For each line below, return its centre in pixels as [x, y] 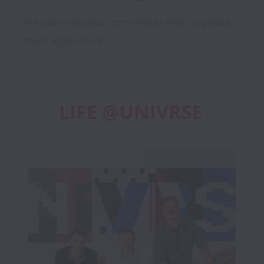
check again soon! [63, 41]
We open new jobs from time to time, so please [127, 22]
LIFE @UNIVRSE [133, 112]
